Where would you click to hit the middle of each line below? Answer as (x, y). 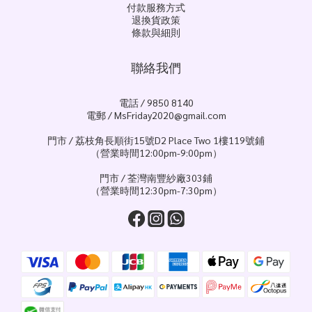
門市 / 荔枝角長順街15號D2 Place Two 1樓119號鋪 (156, 140)
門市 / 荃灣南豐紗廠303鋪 (156, 177)
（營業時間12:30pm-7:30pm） (156, 190)
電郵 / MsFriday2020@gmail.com (156, 115)
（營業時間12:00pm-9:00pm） (156, 152)
